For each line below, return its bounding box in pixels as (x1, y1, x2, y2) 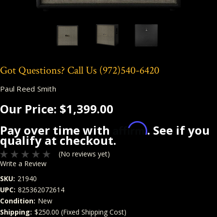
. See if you (147, 122, 210, 138)
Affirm (113, 121, 147, 136)
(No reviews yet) (58, 149, 110, 159)
